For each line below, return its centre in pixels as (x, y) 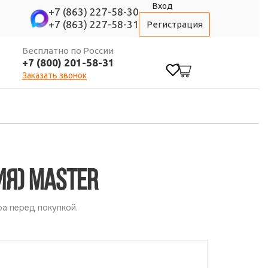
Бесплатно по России (68, 50)
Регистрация (174, 24)
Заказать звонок (54, 75)
